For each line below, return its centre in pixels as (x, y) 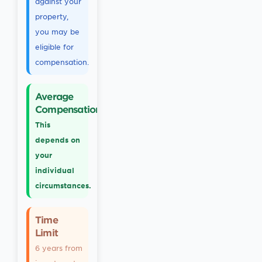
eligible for (54, 47)
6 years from (59, 248)
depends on (58, 140)
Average (54, 96)
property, (52, 16)
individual (55, 170)
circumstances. (63, 185)
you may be (57, 32)
